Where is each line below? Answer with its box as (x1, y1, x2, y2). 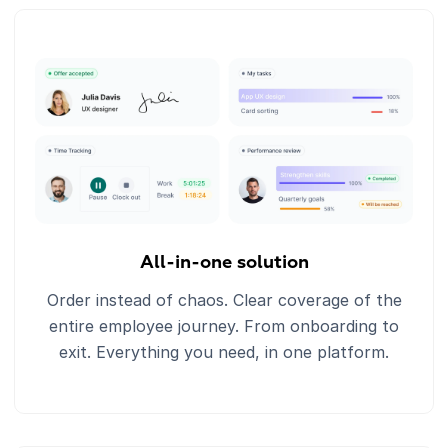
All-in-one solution (139, 253, 309, 272)
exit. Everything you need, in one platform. (59, 341, 389, 362)
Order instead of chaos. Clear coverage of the (46, 289, 402, 310)
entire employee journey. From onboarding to (49, 315, 399, 336)
